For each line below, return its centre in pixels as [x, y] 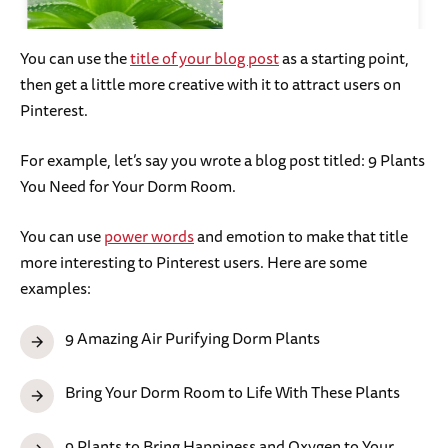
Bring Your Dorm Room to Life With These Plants [232, 392]
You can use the [75, 58]
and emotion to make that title [301, 236]
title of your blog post [204, 58]
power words [149, 236]
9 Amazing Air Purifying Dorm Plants [192, 338]
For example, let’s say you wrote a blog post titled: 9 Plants [222, 160]
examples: [55, 288]
